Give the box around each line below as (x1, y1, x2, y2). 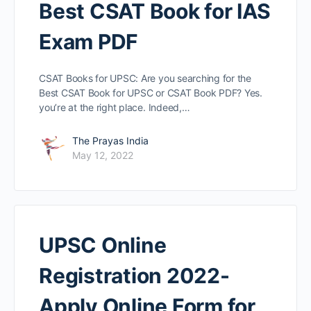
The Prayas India (72, 135, 149, 147)
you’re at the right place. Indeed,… (39, 101, 190, 114)
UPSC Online (39, 233, 167, 258)
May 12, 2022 (72, 149, 133, 162)
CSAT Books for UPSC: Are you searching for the (39, 72, 251, 85)
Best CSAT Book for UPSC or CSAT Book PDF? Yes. (39, 87, 262, 99)
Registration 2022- (39, 263, 230, 289)
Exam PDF (39, 29, 139, 55)
